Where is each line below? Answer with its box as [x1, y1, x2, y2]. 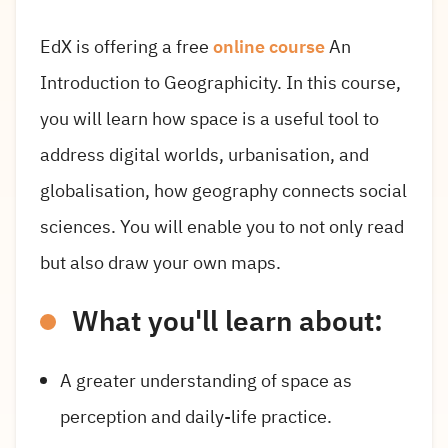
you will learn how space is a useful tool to [40, 105, 379, 133]
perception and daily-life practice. [60, 403, 332, 431]
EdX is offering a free [40, 33, 209, 61]
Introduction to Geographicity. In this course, [40, 69, 401, 97]
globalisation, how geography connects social [40, 177, 407, 205]
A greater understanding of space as [60, 367, 352, 395]
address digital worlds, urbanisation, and [40, 141, 369, 169]
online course [209, 33, 325, 61]
